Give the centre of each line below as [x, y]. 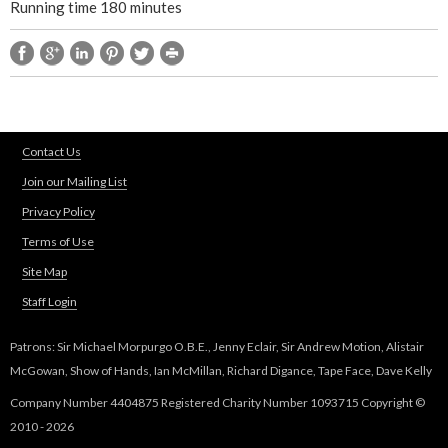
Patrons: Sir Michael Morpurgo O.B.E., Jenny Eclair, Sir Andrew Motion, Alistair [217, 346]
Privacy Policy [58, 211]
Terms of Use [58, 241]
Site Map [44, 271]
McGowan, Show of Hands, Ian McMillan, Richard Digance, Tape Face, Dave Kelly [221, 370]
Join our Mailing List [74, 181]
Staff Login [49, 301]
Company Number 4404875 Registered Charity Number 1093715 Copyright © [217, 403]
